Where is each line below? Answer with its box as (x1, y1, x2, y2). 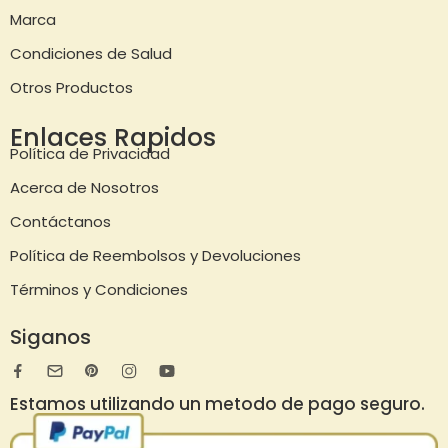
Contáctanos (10, 210, 111, 232)
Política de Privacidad (10, 142, 170, 164)
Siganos (10, 322, 91, 351)
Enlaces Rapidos (10, 119, 216, 155)
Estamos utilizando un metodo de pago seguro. (10, 391, 425, 416)
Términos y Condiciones (10, 278, 188, 300)
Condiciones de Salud (10, 42, 172, 64)
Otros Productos (10, 76, 133, 98)
